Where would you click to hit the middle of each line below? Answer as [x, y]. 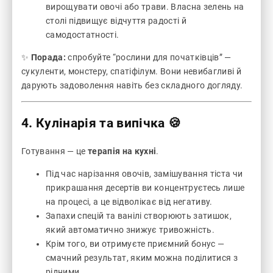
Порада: [48, 57]
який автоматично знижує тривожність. [130, 230]
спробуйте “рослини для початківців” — [149, 57]
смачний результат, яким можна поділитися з [142, 258]
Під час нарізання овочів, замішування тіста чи [144, 174]
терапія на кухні [122, 151]
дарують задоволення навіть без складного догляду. [132, 85]
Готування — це [55, 151]
